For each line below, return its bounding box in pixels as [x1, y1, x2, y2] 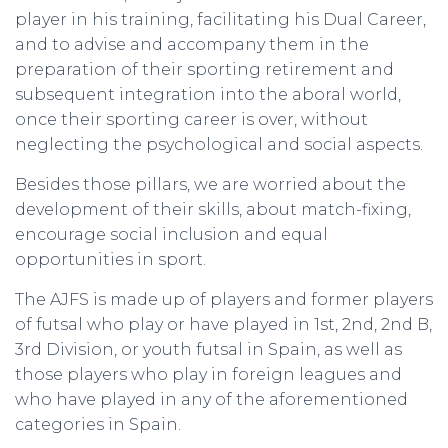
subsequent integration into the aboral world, [15, 85, 401, 105]
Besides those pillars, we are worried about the [15, 175, 406, 195]
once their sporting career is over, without [15, 110, 368, 130]
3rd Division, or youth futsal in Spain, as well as [15, 340, 402, 360]
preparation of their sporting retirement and [15, 60, 394, 80]
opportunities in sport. [15, 250, 206, 270]
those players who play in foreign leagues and [15, 365, 402, 385]
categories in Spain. [15, 415, 181, 435]
